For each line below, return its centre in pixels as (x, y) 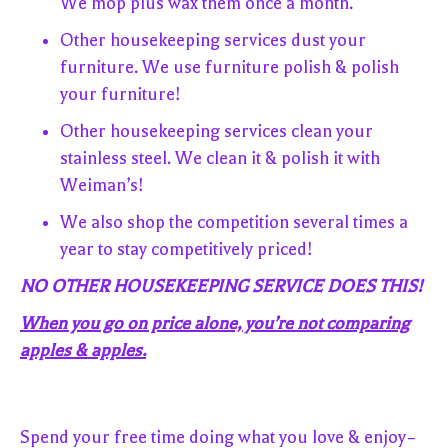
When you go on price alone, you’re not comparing (215, 323)
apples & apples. (83, 350)
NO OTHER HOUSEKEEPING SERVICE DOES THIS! (221, 286)
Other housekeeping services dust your (213, 40)
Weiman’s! (102, 185)
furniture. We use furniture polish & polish (229, 67)
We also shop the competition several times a (234, 222)
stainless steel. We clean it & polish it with (220, 158)
